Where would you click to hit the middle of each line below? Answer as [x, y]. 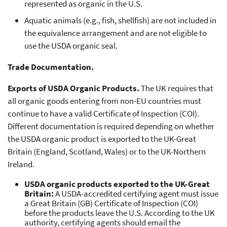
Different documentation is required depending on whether [111, 126]
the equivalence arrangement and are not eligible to [115, 33]
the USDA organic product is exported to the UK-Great [102, 139]
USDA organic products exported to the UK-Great [117, 184]
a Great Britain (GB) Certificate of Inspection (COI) [111, 203]
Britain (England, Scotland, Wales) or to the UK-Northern [107, 152]
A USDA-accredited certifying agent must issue [136, 194]
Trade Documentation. [51, 67]
